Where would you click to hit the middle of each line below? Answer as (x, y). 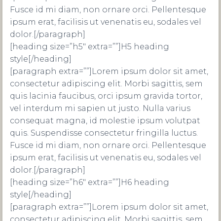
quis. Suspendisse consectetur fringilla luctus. (104, 133)
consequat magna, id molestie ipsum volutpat (105, 121)
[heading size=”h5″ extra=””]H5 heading (90, 47)
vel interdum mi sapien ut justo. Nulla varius (100, 108)
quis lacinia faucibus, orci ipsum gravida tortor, (106, 96)
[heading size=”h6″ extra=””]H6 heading (90, 182)
